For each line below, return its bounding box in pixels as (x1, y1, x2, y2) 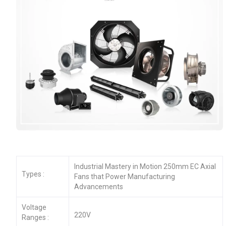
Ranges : (21, 213, 49, 221)
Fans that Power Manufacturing (74, 172, 175, 181)
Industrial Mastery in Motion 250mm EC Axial (74, 162, 216, 171)
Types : (21, 169, 44, 178)
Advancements (74, 182, 123, 191)
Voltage (21, 203, 46, 211)
